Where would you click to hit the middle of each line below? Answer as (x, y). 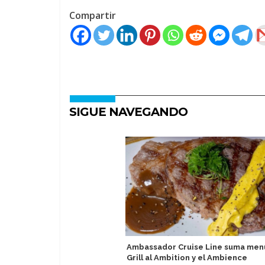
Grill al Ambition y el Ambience (187, 258)
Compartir (93, 15)
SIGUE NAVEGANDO (128, 112)
